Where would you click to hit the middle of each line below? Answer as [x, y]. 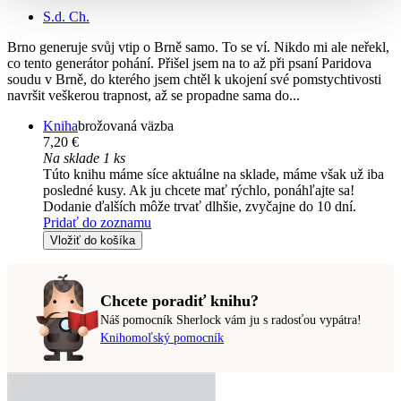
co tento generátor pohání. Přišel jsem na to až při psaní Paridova [189, 64]
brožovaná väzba [126, 126]
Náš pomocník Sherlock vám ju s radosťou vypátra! [231, 320]
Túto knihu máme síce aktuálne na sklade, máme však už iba [213, 175]
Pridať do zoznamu [97, 223]
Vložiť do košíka [93, 241]
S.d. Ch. [66, 17]
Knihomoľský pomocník [162, 337]
